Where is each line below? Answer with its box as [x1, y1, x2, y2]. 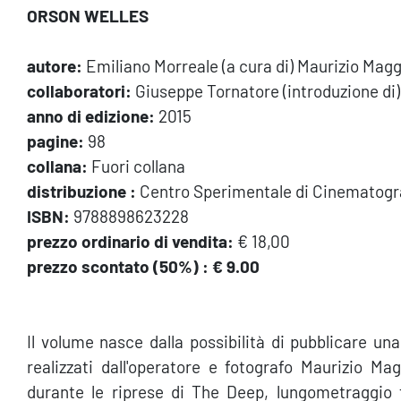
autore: [27, 55, 82, 76]
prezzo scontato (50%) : [27, 255, 209, 277]
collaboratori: [27, 80, 132, 101]
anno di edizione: [27, 105, 155, 126]
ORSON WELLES [27, 4, 149, 26]
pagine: [27, 130, 84, 151]
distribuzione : [27, 180, 136, 201]
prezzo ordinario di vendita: [27, 230, 234, 252]
